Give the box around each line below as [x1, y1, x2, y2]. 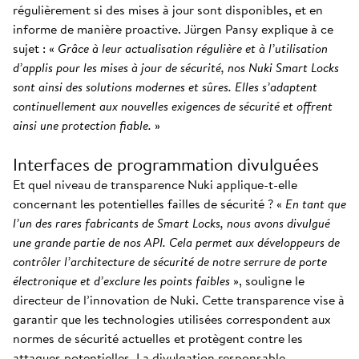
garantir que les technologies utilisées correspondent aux [13, 309, 331, 329]
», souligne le [230, 271, 305, 290]
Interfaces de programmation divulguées [13, 151, 319, 177]
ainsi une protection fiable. [13, 115, 151, 135]
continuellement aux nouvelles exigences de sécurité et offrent [13, 96, 333, 115]
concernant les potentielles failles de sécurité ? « [13, 194, 285, 213]
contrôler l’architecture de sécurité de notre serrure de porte [13, 252, 327, 271]
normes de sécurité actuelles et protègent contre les [13, 329, 303, 348]
